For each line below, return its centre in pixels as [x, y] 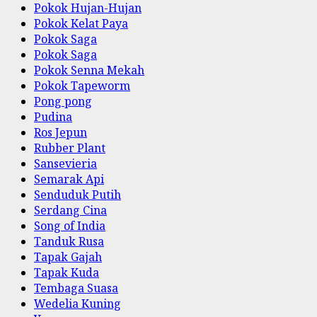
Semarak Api [69, 179]
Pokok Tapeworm [82, 86]
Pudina [53, 117]
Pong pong [63, 102]
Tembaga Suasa [76, 288]
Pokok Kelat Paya [81, 24]
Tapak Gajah [68, 257]
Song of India [70, 226]
